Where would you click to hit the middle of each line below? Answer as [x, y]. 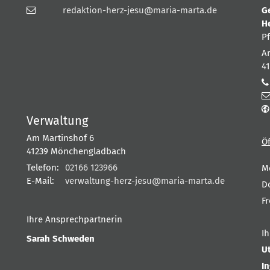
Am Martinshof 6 [60, 138]
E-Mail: [40, 181]
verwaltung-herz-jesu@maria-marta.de [145, 181]
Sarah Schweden [61, 238]
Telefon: [43, 167]
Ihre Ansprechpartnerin [74, 219]
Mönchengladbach [88, 151]
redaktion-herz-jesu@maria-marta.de [140, 10]
